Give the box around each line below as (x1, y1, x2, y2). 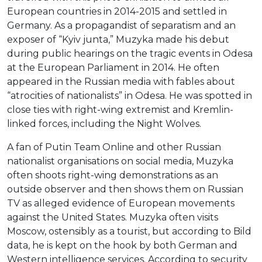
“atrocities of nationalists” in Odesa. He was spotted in (7, 90, 252, 102)
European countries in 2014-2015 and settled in (7, 6, 227, 18)
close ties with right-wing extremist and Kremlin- (7, 104, 233, 116)
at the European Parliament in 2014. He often (7, 62, 219, 74)
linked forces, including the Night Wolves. (7, 118, 201, 130)
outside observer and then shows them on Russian (7, 184, 243, 195)
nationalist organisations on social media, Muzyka (7, 156, 233, 167)
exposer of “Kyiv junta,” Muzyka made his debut (7, 34, 229, 46)
